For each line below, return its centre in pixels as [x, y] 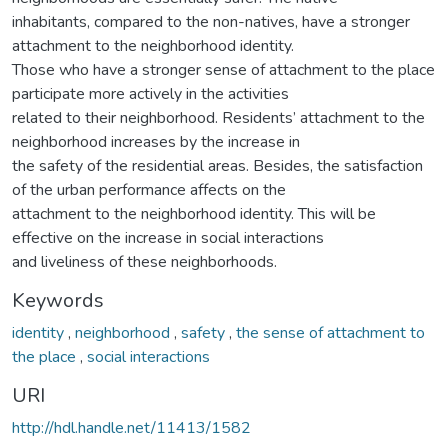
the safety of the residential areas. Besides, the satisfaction [217, 165]
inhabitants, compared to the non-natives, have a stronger [211, 21]
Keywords [58, 300]
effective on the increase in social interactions [168, 237]
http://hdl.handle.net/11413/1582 [131, 427]
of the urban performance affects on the [149, 189]
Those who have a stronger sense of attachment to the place [223, 69]
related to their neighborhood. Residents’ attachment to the [218, 117]
